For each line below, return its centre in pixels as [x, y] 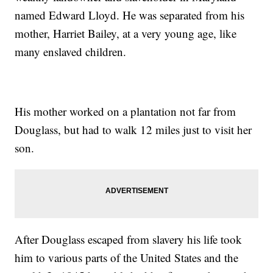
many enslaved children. [71, 52]
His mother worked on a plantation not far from [126, 112]
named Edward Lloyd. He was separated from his [130, 15]
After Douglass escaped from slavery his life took [129, 239]
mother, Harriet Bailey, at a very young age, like [126, 34]
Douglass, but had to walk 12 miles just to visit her [133, 130]
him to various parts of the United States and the [127, 258]
